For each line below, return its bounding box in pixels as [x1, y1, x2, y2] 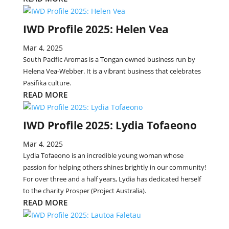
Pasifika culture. [22, 78, 71, 87]
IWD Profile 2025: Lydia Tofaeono [22, 118, 197, 132]
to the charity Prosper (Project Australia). [22, 186, 146, 195]
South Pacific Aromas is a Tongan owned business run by [22, 55, 195, 64]
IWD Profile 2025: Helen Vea [22, 22, 169, 36]
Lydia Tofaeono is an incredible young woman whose [22, 151, 184, 160]
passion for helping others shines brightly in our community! [22, 163, 206, 172]
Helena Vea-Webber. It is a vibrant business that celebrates [22, 66, 201, 76]
